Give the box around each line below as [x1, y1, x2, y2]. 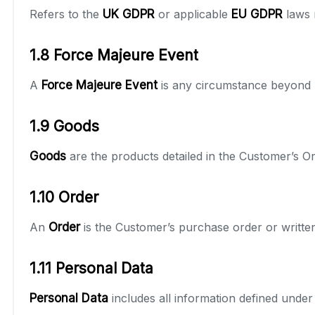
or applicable [155, 6, 231, 21]
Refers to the [30, 6, 103, 21]
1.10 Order [30, 188, 98, 206]
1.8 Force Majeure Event [30, 46, 198, 64]
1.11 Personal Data [30, 259, 153, 277]
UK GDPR [103, 6, 155, 21]
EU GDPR [231, 6, 283, 21]
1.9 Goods [30, 117, 99, 135]
